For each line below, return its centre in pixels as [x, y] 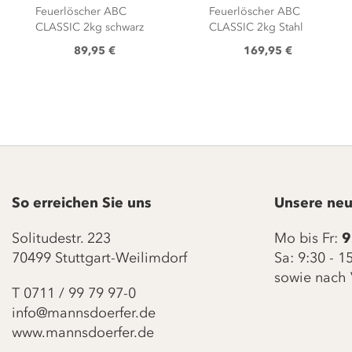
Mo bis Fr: [308, 238]
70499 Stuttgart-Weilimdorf [99, 258]
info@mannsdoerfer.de [84, 313]
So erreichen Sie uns [82, 203]
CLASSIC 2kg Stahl [256, 27]
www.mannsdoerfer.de [83, 332]
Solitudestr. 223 [61, 238]
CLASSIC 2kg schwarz [90, 27]
